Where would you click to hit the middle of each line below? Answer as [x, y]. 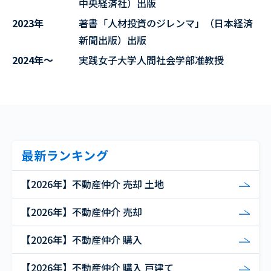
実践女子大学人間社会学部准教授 [151, 60]
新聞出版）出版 [113, 40]
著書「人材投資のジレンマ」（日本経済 [166, 23]
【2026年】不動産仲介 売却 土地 [93, 184]
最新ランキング [65, 155]
